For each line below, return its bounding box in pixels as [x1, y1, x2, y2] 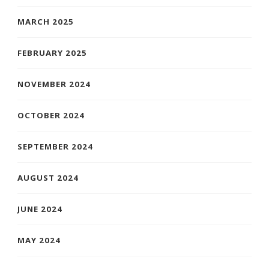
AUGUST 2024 [17, 172, 79, 183]
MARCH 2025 [17, 16, 74, 27]
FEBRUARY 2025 [17, 47, 87, 58]
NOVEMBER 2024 [17, 78, 91, 89]
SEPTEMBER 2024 [17, 141, 93, 152]
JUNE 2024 [17, 203, 62, 214]
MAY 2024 [17, 234, 61, 246]
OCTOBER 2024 [17, 109, 85, 121]
